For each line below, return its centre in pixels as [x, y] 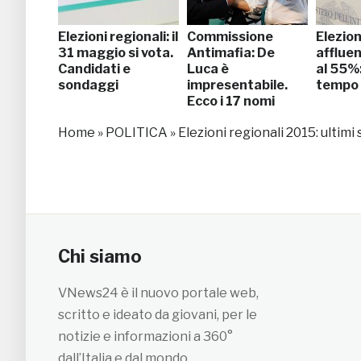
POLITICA [137, 132]
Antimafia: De [231, 52]
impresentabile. [237, 85]
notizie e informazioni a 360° [145, 336]
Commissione [230, 36]
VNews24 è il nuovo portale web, [158, 293]
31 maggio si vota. [116, 52]
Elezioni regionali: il [118, 36]
